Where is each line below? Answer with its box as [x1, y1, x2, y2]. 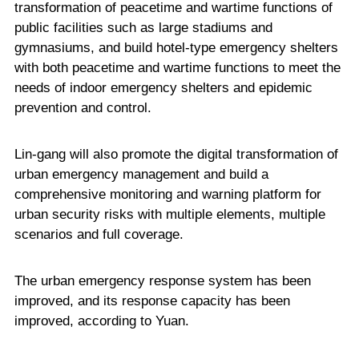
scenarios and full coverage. [14, 226, 184, 242]
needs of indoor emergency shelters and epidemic [14, 79, 313, 95]
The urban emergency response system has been [14, 273, 311, 289]
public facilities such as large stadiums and [14, 19, 272, 35]
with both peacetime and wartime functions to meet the [14, 59, 341, 75]
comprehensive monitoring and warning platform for [14, 186, 321, 202]
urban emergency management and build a [14, 166, 268, 182]
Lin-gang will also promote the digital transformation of [14, 146, 338, 162]
